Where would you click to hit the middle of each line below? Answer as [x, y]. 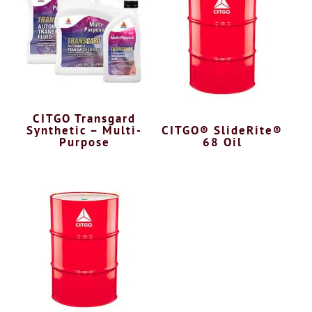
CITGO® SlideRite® [223, 131]
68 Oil [222, 142]
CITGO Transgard [85, 119]
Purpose [84, 142]
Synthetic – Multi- [85, 131]
